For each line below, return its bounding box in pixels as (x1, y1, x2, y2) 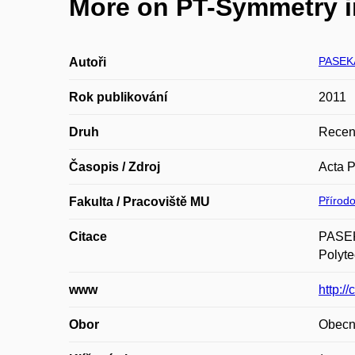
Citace (69, 230, 107, 243)
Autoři (69, 55, 106, 69)
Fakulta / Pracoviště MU (69, 195, 210, 208)
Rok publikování (69, 90, 167, 104)
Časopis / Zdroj (69, 160, 160, 174)
